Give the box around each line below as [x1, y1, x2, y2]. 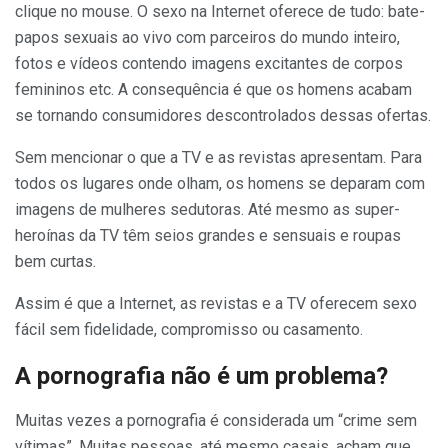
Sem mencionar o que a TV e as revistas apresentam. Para [15, 147, 422, 167]
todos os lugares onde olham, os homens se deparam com [15, 173, 425, 193]
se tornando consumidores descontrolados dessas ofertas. [15, 105, 431, 125]
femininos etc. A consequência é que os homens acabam [15, 79, 412, 99]
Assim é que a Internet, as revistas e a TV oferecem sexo [15, 293, 417, 313]
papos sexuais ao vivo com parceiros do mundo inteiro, [15, 27, 400, 47]
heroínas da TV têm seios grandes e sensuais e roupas [15, 225, 401, 245]
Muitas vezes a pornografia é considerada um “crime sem [15, 411, 417, 431]
